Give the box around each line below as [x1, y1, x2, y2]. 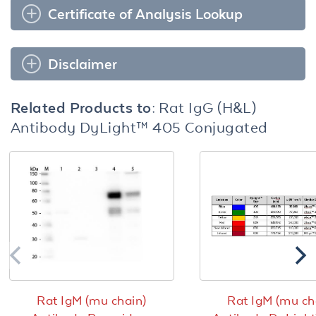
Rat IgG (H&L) [159, 98, 257, 116]
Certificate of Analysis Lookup [48, 5, 243, 22]
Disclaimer [48, 55, 117, 72]
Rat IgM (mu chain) [37, 293, 147, 308]
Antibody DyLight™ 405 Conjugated [11, 118, 268, 135]
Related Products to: [11, 98, 159, 116]
